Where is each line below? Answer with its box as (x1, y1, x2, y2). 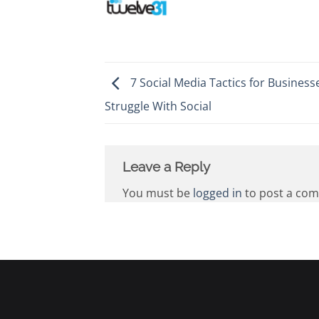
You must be (122, 184, 193, 201)
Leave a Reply (122, 159, 213, 175)
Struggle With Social (105, 98, 211, 115)
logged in (193, 184, 242, 201)
